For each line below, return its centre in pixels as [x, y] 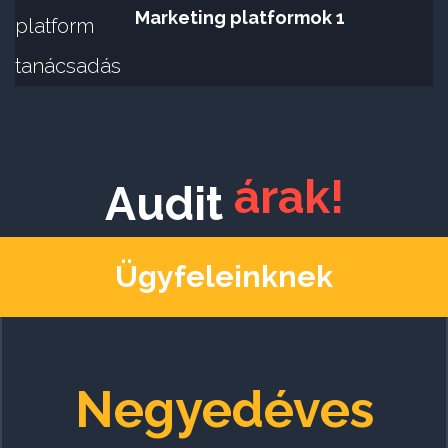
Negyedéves [224, 409]
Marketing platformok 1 [240, 17]
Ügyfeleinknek [224, 276]
